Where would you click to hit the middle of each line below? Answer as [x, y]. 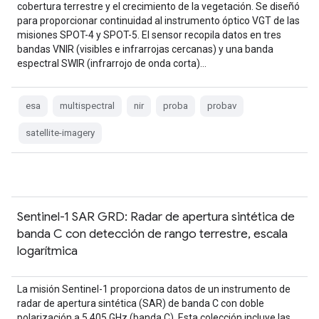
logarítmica [47, 251]
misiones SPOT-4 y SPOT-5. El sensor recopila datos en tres [149, 35]
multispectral [87, 106]
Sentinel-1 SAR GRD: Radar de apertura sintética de [156, 216]
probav [222, 106]
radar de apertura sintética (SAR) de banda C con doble [141, 303]
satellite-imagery [60, 133]
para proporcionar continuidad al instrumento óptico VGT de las [158, 21]
